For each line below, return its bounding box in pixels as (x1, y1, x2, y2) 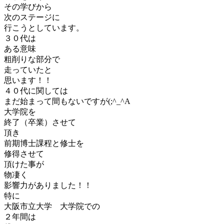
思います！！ (4, 75, 52, 84)
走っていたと (4, 65, 52, 74)
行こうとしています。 (4, 23, 84, 32)
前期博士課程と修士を (4, 138, 84, 147)
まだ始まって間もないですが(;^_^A (4, 96, 130, 105)
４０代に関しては (4, 86, 68, 95)
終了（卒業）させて (4, 117, 76, 126)
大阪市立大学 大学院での (4, 201, 100, 210)
